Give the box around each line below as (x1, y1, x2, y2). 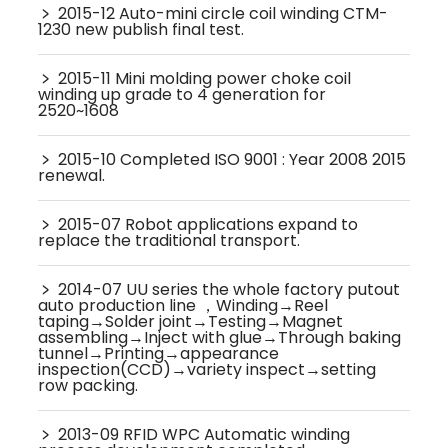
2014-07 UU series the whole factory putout (58, 277, 401, 301)
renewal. (38, 163, 106, 187)
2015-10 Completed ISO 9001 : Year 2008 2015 (58, 147, 407, 171)
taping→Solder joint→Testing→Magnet (38, 309, 344, 333)
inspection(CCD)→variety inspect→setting (38, 357, 377, 381)
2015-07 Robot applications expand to (58, 212, 359, 236)
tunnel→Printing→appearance (38, 341, 280, 365)
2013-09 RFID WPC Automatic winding (58, 422, 351, 446)
